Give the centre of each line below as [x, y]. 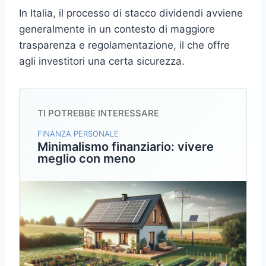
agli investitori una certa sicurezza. [102, 61]
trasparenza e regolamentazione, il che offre [124, 45]
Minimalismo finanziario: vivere [126, 147]
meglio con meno [86, 159]
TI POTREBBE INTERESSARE [98, 113]
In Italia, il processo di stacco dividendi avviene [131, 13]
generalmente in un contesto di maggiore [117, 29]
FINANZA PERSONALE [78, 134]
